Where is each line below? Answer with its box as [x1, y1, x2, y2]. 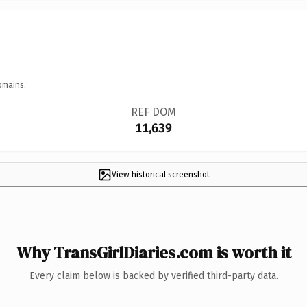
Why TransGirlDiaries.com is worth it [16, 241, 291, 264]
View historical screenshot [111, 169, 210, 180]
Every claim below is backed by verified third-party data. [29, 269, 278, 282]
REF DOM [130, 105, 176, 119]
